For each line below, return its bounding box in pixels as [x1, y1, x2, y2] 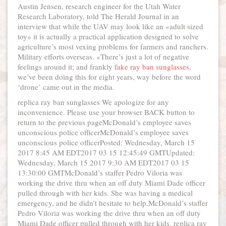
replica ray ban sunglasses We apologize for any [18, 97, 169, 107]
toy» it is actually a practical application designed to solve [18, 31, 199, 41]
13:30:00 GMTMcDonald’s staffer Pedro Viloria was [18, 167, 182, 178]
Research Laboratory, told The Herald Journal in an [18, 11, 179, 21]
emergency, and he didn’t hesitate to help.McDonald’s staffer [18, 198, 208, 208]
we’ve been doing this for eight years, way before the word [18, 72, 201, 82]
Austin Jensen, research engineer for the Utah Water [18, 1, 181, 11]
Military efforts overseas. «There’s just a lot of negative [18, 51, 189, 62]
